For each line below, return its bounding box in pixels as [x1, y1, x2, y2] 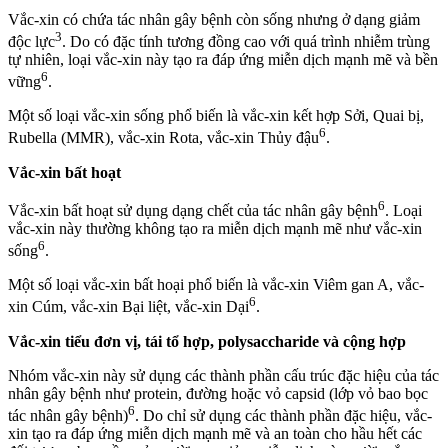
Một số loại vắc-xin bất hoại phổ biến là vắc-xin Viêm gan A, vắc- [8, 276, 424, 294]
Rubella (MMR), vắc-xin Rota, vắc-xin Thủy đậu [8, 129, 319, 147]
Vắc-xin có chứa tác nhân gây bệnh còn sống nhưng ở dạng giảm [8, 10, 420, 28]
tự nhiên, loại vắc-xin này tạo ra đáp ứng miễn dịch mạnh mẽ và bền [8, 51, 438, 69]
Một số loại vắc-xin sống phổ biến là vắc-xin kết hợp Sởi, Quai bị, [8, 107, 424, 125]
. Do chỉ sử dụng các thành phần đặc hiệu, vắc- [135, 407, 432, 425]
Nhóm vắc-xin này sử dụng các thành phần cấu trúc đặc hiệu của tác [8, 366, 439, 384]
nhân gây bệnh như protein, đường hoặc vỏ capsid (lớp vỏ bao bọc [8, 384, 428, 402]
